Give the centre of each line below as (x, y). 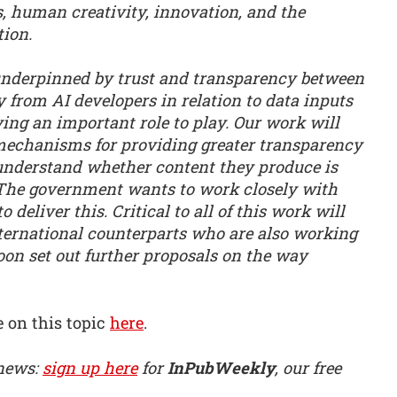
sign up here (90, 367)
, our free (308, 367)
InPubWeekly (221, 367)
